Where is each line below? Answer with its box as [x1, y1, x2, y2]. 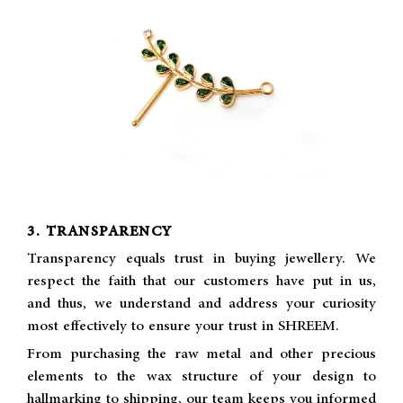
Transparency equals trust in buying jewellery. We [27, 246, 376, 270]
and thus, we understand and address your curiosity [27, 291, 376, 315]
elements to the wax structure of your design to [27, 364, 376, 388]
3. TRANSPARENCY [27, 220, 173, 243]
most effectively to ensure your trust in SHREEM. [27, 314, 339, 337]
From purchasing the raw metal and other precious [27, 342, 376, 365]
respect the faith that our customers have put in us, [27, 269, 376, 292]
